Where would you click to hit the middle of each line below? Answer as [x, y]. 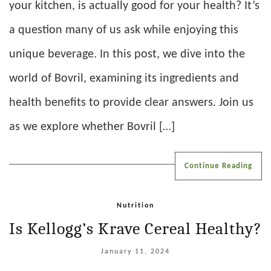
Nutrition [135, 205]
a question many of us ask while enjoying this [124, 30]
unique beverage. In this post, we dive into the [127, 54]
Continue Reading [218, 166]
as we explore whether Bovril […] [92, 127]
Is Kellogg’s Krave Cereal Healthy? [135, 228]
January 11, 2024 [135, 251]
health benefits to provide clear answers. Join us [131, 103]
